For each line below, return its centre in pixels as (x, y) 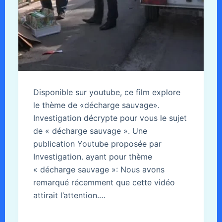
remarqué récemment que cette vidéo (104, 182)
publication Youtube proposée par (97, 143)
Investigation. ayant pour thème (92, 156)
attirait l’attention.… (69, 195)
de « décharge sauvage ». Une (90, 131)
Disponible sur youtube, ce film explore (107, 92)
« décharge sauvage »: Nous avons (99, 169)
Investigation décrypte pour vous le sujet (110, 118)
